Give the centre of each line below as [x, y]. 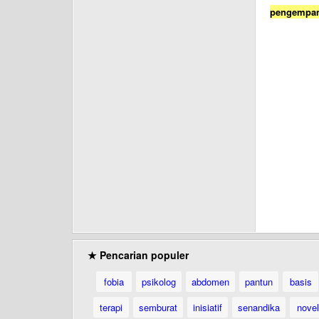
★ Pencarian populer [138, 255]
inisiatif [208, 307]
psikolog [159, 282]
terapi [111, 307]
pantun [259, 282]
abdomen [210, 282]
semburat [158, 307]
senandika [259, 307]
